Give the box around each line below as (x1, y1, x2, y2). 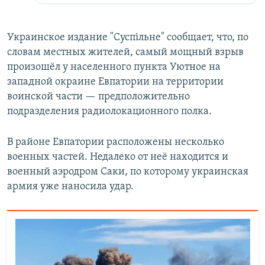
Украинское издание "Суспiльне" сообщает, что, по (7, 31, 248, 43)
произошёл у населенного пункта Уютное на (7, 61, 221, 73)
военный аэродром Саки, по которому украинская (7, 166, 248, 177)
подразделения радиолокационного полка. (7, 105, 212, 117)
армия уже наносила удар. (7, 180, 134, 192)
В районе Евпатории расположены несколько (7, 136, 224, 148)
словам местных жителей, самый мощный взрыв (7, 46, 244, 58)
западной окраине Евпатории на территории (7, 76, 224, 88)
